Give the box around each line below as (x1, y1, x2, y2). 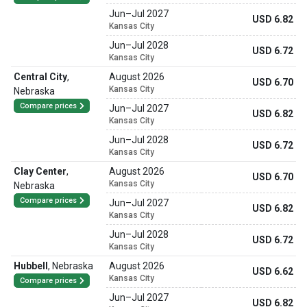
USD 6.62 (252, 266, 293, 277)
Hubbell (14, 260, 48, 271)
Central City (14, 71, 67, 82)
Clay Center (14, 166, 66, 177)
